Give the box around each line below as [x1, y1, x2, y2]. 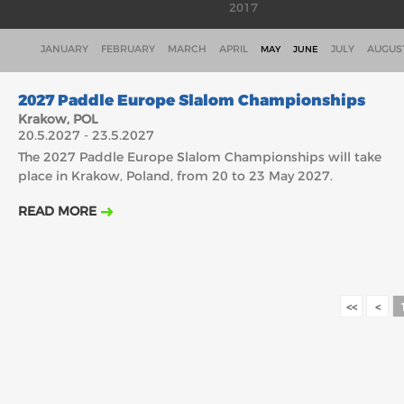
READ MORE [18, 203, 96, 219]
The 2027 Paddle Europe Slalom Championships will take [18, 149, 381, 165]
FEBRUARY [100, 42, 155, 55]
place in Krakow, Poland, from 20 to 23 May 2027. [18, 168, 333, 184]
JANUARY [40, 42, 88, 55]
